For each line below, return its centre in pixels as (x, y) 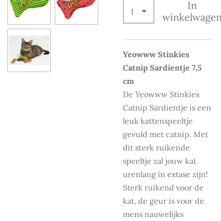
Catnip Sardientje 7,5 (162, 67)
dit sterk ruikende (156, 147)
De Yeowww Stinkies (161, 94)
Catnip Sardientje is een (167, 107)
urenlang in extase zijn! (165, 174)
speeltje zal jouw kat (160, 161)
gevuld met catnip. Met (166, 134)
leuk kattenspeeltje (158, 121)
